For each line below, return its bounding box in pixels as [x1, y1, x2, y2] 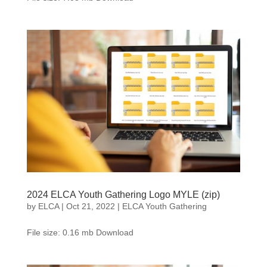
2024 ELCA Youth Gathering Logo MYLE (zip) [26, 189, 220, 200]
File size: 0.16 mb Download [26, 227, 133, 237]
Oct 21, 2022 [66, 201, 115, 211]
